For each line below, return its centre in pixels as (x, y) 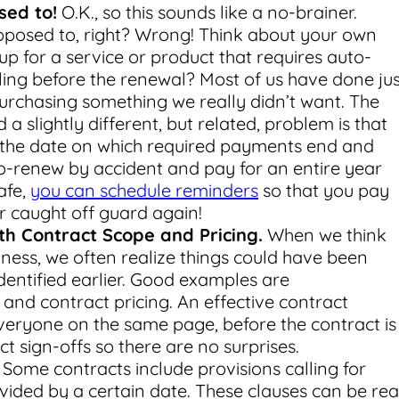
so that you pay (324, 190)
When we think (325, 234)
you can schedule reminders (144, 190)
